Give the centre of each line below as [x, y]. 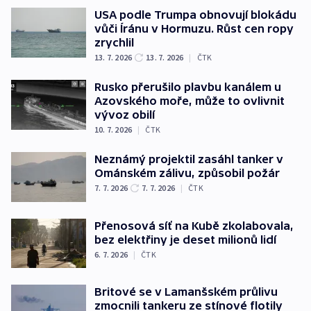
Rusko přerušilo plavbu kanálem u [188, 87]
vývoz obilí [125, 115]
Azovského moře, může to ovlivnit [190, 101]
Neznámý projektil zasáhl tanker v [189, 159]
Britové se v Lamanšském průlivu [186, 292]
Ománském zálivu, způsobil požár [187, 173]
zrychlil [114, 43]
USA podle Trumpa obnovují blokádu [195, 15]
